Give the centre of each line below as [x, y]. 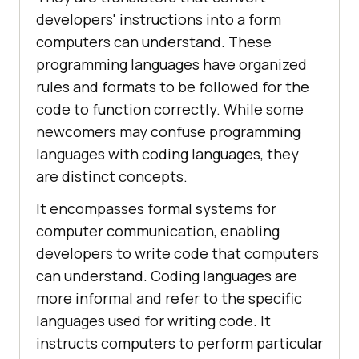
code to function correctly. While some [170, 109]
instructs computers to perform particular [179, 343]
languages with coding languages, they [167, 154]
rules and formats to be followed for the [173, 87]
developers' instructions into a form [159, 20]
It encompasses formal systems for [156, 209]
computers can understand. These [154, 42]
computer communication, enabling [158, 231]
